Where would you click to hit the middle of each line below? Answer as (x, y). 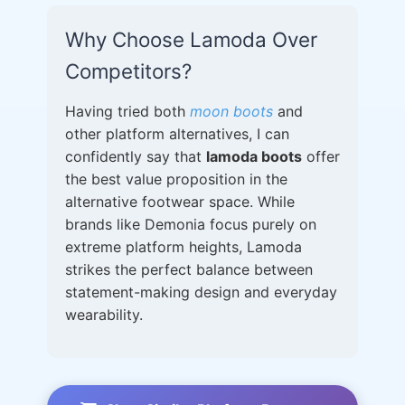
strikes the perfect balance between (189, 269)
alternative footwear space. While (180, 202)
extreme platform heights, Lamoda (184, 247)
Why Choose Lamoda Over (191, 39)
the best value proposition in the (176, 179)
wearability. (104, 315)
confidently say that (136, 156)
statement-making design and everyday (201, 292)
